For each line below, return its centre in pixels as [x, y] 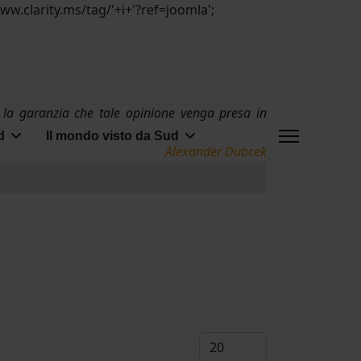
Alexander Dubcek [216, 151]
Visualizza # [234, 341]
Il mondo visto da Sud [112, 136]
